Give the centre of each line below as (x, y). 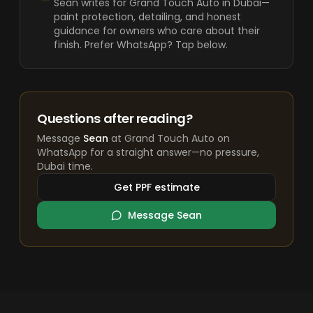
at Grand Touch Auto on (169, 138)
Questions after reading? (115, 118)
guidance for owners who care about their (157, 31)
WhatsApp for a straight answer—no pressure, (148, 152)
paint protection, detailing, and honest (147, 17)
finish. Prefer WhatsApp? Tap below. (141, 45)
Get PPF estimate (156, 187)
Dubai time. (65, 166)
